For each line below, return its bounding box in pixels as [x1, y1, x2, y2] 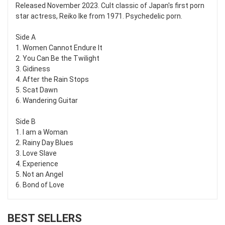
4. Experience [16, 160, 58, 168]
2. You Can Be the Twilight [16, 54, 99, 63]
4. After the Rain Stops [16, 75, 89, 84]
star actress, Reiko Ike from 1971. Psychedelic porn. [16, 12, 182, 21]
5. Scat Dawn [16, 86, 58, 94]
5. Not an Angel [16, 170, 63, 179]
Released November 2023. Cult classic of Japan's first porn [16, 2, 204, 10]
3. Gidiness [16, 65, 50, 73]
